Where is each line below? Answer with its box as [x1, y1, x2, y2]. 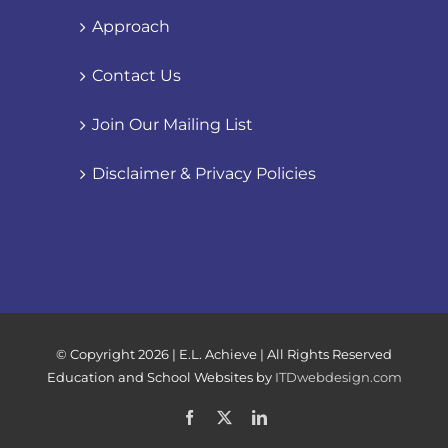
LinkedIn [265, 409, 323, 425]
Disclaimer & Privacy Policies [92, 164, 316, 184]
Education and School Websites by [46, 369, 275, 386]
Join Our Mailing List [92, 115, 253, 135]
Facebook [195, 409, 257, 425]
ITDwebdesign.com [274, 369, 402, 386]
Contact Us [92, 66, 181, 86]
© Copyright [56, 346, 138, 363]
